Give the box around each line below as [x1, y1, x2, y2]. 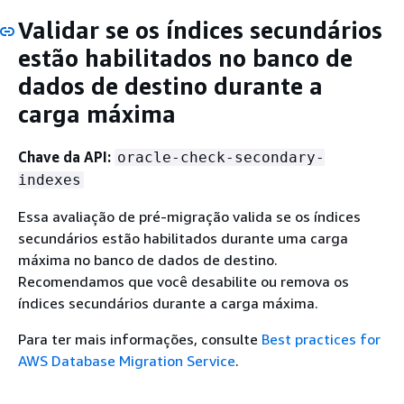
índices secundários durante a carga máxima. [18, 293, 318, 312]
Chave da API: [18, 147, 111, 166]
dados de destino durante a [18, 72, 323, 100]
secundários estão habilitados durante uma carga [18, 228, 348, 247]
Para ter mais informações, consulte [18, 329, 262, 348]
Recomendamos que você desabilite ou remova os [18, 271, 349, 290]
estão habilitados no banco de [18, 44, 353, 72]
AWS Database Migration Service [18, 351, 235, 370]
